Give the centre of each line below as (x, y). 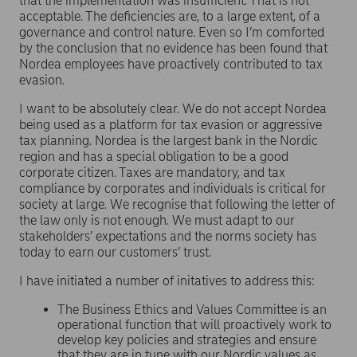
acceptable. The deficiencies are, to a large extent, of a (170, 16)
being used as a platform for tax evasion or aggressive (171, 125)
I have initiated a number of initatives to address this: (172, 281)
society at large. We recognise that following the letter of (177, 204)
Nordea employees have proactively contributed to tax (171, 64)
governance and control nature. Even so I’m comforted (172, 32)
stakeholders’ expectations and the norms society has (168, 236)
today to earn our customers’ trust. (115, 252)
